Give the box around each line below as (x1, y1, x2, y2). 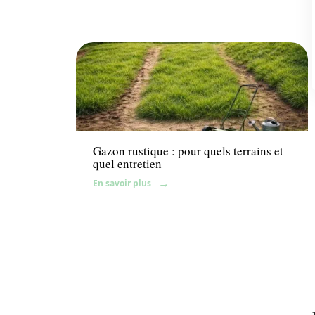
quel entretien (93, 155, 162, 172)
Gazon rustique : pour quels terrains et (93, 142, 283, 159)
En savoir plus (93, 176, 151, 189)
